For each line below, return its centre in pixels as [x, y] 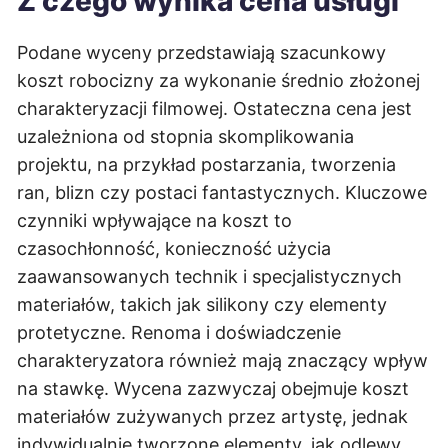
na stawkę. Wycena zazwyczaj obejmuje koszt [213, 388]
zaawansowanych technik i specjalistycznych [209, 276]
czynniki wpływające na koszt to [154, 220]
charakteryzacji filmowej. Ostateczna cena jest [214, 108]
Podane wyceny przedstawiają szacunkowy [201, 52]
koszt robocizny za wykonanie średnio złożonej [218, 80]
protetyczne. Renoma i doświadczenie [179, 332]
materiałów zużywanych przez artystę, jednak [212, 416]
